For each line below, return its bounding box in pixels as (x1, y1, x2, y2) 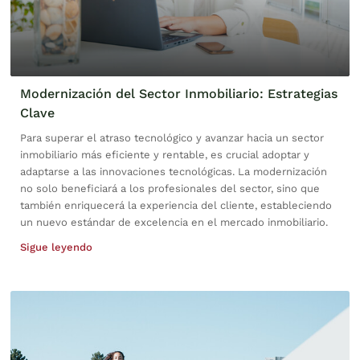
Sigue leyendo (20, 241, 92, 254)
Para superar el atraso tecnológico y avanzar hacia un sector (20, 132, 324, 145)
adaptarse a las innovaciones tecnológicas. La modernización (20, 166, 327, 178)
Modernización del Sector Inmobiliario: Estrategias (20, 86, 337, 102)
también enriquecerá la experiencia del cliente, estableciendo (20, 199, 332, 212)
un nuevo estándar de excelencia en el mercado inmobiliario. (20, 216, 328, 229)
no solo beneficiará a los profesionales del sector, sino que (20, 182, 320, 195)
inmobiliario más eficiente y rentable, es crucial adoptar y (20, 149, 309, 162)
